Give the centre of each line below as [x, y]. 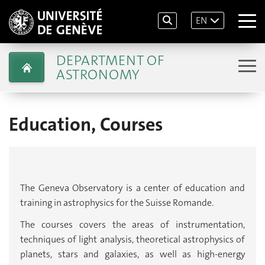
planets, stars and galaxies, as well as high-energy [132, 254]
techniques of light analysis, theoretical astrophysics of [132, 240]
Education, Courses [86, 125]
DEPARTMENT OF [110, 60]
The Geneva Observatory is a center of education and [132, 188]
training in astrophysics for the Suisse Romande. [117, 202]
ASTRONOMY [97, 74]
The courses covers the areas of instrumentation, [132, 225]
